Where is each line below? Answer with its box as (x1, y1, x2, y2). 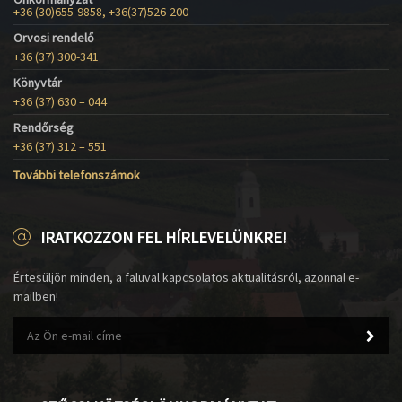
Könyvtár (13, 74, 62, 91)
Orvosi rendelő (13, 29, 94, 46)
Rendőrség (13, 118, 74, 135)
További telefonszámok (13, 166, 140, 183)
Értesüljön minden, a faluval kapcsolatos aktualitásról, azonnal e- (13, 268, 359, 285)
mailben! (13, 287, 58, 304)
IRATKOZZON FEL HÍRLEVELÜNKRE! (40, 226, 287, 248)
